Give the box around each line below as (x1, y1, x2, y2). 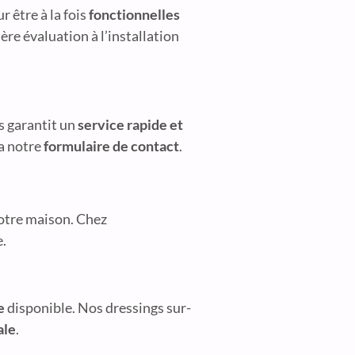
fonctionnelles (89, 5, 180, 23)
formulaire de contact (44, 137, 179, 155)
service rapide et (78, 116, 183, 134)
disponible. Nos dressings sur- (5, 299, 191, 317)
